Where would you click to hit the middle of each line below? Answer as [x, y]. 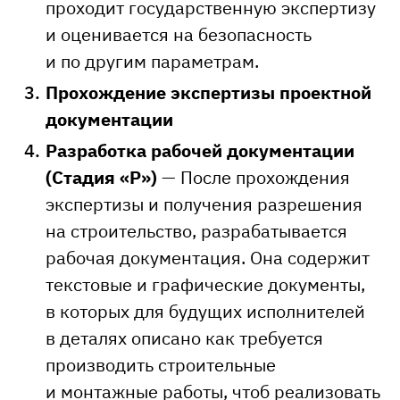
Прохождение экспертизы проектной [208, 92]
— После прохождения [254, 177]
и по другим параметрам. [152, 61]
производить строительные [161, 365]
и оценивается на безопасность [179, 34]
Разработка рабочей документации [200, 150]
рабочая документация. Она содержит [208, 258]
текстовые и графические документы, [205, 284]
